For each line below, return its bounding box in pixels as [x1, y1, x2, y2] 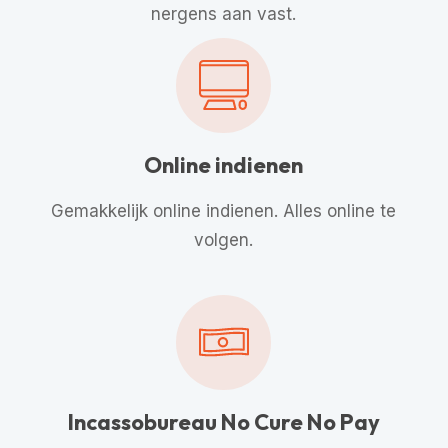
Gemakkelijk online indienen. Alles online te [51, 200, 397, 221]
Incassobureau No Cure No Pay [67, 407, 380, 436]
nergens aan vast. [151, 3, 297, 24]
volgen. [194, 229, 254, 250]
